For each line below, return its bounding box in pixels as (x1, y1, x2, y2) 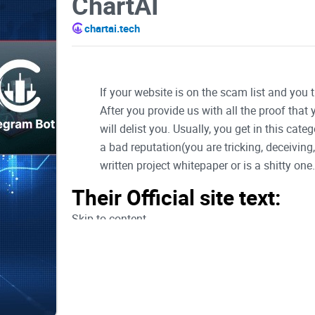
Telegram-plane (71, 284, 148, 300)
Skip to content (71, 211, 146, 227)
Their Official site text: (71, 183, 281, 212)
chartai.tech (84, 20, 140, 35)
